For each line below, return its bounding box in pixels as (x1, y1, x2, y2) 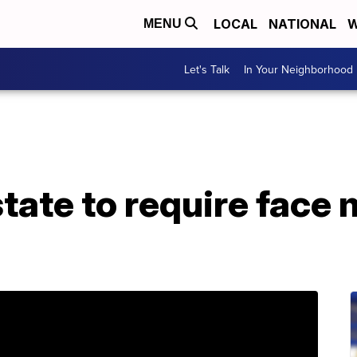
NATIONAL (269, 16, 336, 32)
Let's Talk (184, 61, 229, 77)
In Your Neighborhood (244, 61, 353, 77)
